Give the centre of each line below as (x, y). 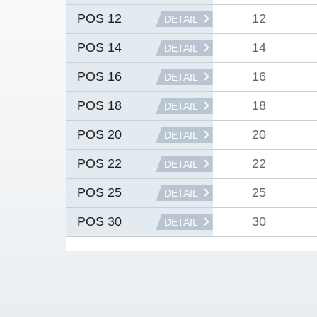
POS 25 (100, 193)
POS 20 (100, 135)
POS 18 (100, 106)
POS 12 (100, 19)
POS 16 (100, 77)
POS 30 (100, 222)
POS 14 (100, 48)
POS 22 (100, 164)
